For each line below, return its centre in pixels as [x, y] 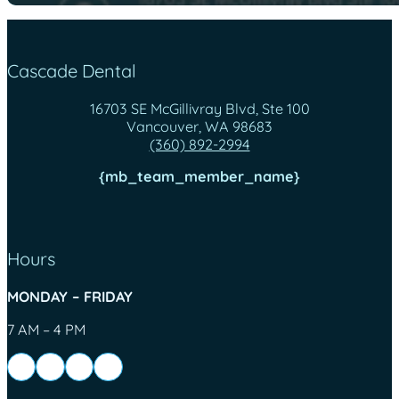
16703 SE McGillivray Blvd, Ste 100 [199, 109]
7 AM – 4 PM [46, 329]
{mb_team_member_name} [199, 177]
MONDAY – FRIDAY [70, 297]
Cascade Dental [72, 71]
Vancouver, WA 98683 [199, 127]
